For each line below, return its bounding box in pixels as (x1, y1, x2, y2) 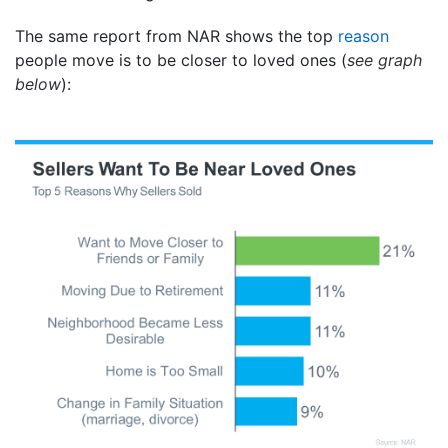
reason (338, 26, 389, 47)
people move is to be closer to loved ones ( (15, 50, 347, 71)
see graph (347, 50, 422, 71)
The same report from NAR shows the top (15, 26, 338, 47)
